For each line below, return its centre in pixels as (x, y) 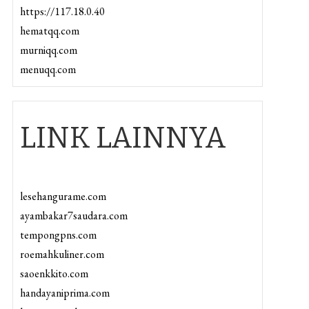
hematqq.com (49, 31)
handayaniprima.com (64, 293)
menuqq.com (48, 69)
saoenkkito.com (54, 273)
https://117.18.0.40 (62, 11)
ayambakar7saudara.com (73, 216)
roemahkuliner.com (62, 254)
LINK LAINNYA (123, 138)
